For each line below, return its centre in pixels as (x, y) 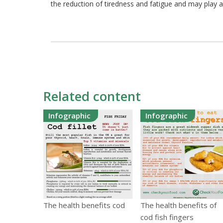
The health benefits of (178, 205)
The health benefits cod (84, 205)
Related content (92, 96)
